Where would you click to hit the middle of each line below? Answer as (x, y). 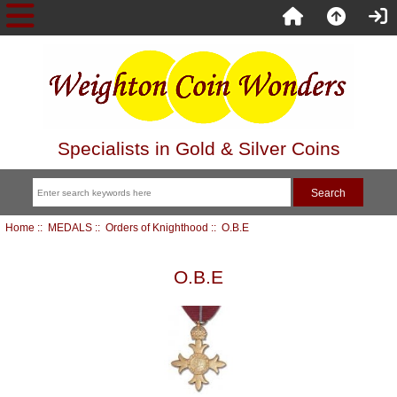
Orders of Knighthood (156, 227)
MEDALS (70, 227)
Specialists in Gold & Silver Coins (198, 148)
